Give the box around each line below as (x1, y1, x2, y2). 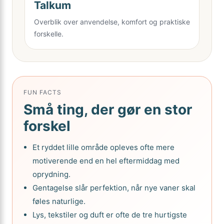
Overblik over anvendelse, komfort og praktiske (34, 17, 190, 26)
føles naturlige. (32, 196, 85, 206)
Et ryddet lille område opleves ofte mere (32, 142, 174, 152)
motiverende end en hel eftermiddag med (32, 156, 179, 165)
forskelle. (34, 29, 63, 38)
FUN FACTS (23, 88, 61, 96)
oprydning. (32, 169, 70, 179)
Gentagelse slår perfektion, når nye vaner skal (32, 183, 195, 192)
